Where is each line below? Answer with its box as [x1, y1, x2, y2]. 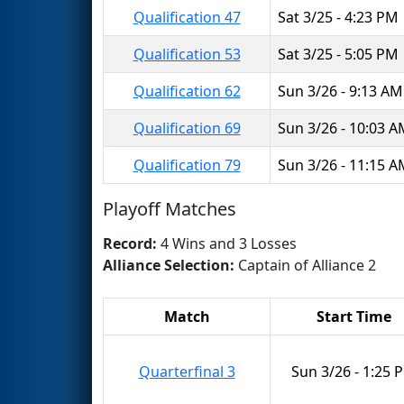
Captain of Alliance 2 [238, 254, 376, 275]
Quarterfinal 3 [138, 361, 235, 381]
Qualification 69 [133, 117, 241, 138]
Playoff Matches [103, 196, 236, 221]
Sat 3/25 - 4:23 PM [278, 6, 399, 27]
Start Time [316, 306, 391, 326]
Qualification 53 [133, 43, 241, 64]
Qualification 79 [133, 154, 241, 175]
